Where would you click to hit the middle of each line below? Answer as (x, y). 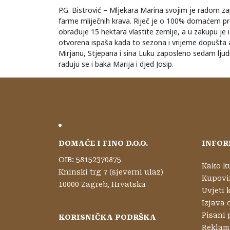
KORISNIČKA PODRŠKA (107, 217)
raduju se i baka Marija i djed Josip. (116, 64)
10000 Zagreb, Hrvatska (102, 184)
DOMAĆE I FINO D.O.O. (103, 143)
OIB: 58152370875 (90, 160)
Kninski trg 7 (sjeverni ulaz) (111, 172)
